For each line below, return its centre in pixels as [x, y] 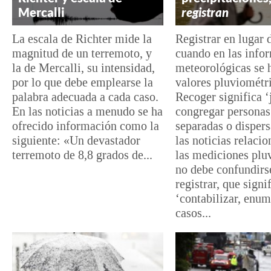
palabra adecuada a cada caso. [85, 97]
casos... [193, 213]
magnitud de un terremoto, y [82, 54]
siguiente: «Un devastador [76, 141]
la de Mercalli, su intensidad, [83, 68]
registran [205, 12]
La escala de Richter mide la [82, 39]
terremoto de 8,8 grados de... [82, 155]
